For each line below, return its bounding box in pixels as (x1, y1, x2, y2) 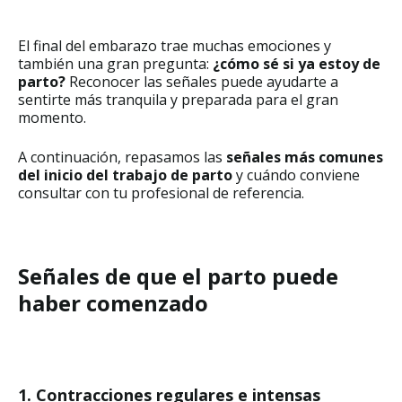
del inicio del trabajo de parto (18, 164, 232, 185)
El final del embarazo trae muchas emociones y (18, 35, 331, 56)
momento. (18, 107, 86, 127)
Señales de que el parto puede (18, 260, 338, 291)
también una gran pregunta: (18, 53, 213, 74)
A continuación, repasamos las (18, 146, 226, 167)
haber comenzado (18, 287, 208, 318)
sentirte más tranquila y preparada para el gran (18, 89, 338, 109)
